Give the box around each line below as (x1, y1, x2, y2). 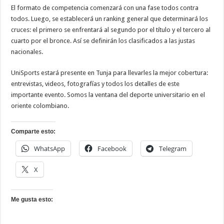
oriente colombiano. (11, 102, 69, 110)
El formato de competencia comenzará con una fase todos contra (11, 4, 199, 12)
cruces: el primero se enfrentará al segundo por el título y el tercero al (11, 26, 211, 34)
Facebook (97, 144, 127, 153)
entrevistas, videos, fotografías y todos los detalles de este (11, 80, 180, 88)
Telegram (159, 144, 187, 153)
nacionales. (11, 48, 43, 56)
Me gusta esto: (11, 196, 53, 203)
